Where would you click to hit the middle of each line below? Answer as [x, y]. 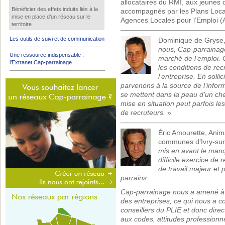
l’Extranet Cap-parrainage [41, 62]
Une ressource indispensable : [47, 55]
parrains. [135, 178]
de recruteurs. [143, 113]
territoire [22, 24]
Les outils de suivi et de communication [57, 39]
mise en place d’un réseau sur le [51, 17]
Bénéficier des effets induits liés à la [55, 9]
